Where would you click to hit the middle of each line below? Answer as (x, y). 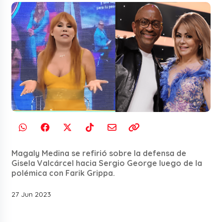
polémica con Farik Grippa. (63, 173)
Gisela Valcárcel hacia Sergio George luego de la (107, 163)
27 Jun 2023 (31, 194)
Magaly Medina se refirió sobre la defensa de (99, 153)
